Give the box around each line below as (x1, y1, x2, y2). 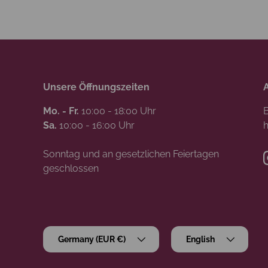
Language (171, 227, 211, 237)
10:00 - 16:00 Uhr (57, 120, 135, 132)
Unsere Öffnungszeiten (43, 81, 150, 93)
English (186, 234, 215, 245)
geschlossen (43, 163, 99, 175)
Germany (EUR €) (58, 234, 126, 245)
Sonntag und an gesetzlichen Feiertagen (43, 148, 219, 160)
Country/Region (43, 227, 108, 237)
